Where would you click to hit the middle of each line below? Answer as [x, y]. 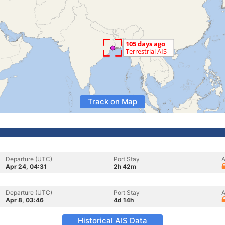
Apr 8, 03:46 [25, 200]
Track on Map [113, 102]
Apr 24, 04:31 [26, 166]
